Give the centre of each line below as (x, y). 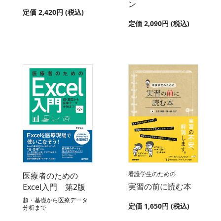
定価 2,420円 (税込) (53, 12)
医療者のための (50, 175)
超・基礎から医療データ (55, 200)
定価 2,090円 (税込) (159, 23)
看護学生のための (152, 174)
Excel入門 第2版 (54, 187)
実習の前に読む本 (160, 186)
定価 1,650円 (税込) (159, 206)
